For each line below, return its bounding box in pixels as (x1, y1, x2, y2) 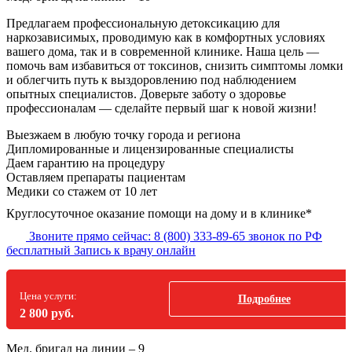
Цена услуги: (20, 289, 77, 302)
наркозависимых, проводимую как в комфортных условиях (6, 30, 325, 44)
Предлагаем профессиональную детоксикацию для (6, 16, 280, 30)
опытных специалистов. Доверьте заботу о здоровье (6, 86, 286, 101)
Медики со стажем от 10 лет (6, 184, 157, 198)
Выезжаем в (6, 127, 74, 141)
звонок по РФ (248, 229, 322, 243)
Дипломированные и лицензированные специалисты (6, 141, 294, 156)
